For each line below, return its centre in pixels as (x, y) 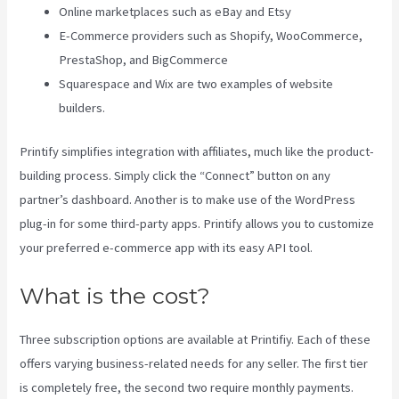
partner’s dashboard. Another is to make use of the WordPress (188, 200)
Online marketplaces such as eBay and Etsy (175, 12)
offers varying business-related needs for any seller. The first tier (194, 363)
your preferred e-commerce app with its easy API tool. (167, 248)
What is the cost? (115, 295)
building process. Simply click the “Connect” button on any (175, 176)
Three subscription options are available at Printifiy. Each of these (195, 339)
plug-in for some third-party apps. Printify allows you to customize (197, 224)
